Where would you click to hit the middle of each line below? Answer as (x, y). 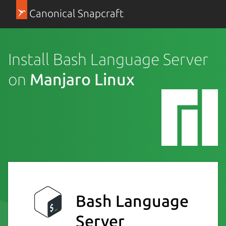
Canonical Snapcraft (76, 13)
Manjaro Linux (82, 79)
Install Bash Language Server (108, 59)
